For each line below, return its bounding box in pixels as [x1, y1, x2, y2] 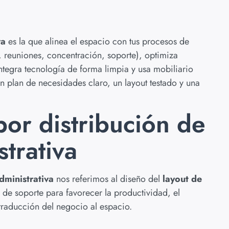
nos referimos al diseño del [54, 172, 163, 186]
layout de [163, 172, 202, 186]
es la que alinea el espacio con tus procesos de [6, 35, 189, 48]
